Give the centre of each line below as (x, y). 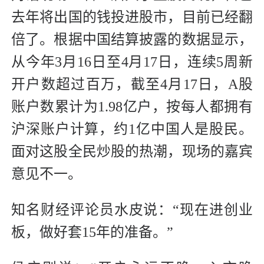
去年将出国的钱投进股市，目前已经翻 (132, 17)
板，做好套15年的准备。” (92, 232)
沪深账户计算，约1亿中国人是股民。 (132, 129)
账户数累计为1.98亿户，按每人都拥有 (132, 107)
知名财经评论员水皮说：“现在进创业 (132, 210)
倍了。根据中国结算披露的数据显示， (132, 40)
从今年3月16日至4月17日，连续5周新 (132, 62)
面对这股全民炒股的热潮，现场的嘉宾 (132, 152)
